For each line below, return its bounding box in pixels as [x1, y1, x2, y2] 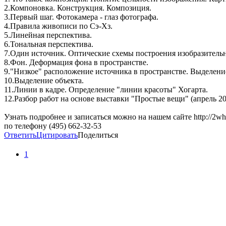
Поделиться [78, 131, 118, 140]
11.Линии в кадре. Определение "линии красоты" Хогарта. [4, 85, 208, 94]
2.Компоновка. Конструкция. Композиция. [4, 4, 151, 13]
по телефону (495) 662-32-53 [4, 122, 101, 131]
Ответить [4, 131, 36, 140]
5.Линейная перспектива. [4, 31, 92, 40]
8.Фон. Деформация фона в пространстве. [4, 58, 148, 67]
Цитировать [36, 131, 78, 140]
